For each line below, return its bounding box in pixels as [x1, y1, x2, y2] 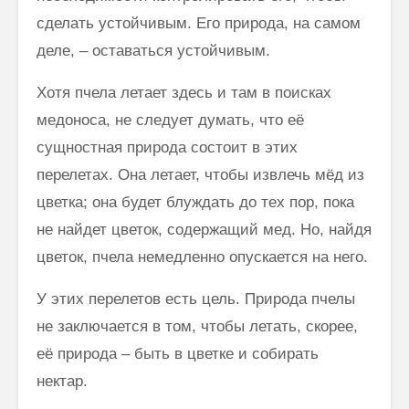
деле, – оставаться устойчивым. [37, 41, 270, 59]
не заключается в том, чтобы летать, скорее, [37, 317, 358, 335]
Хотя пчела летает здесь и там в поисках [37, 83, 331, 101]
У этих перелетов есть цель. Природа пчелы [37, 289, 355, 308]
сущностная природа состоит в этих [37, 138, 298, 156]
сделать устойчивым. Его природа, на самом [37, 14, 361, 32]
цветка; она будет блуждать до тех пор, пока [37, 193, 354, 211]
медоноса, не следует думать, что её [37, 110, 304, 129]
